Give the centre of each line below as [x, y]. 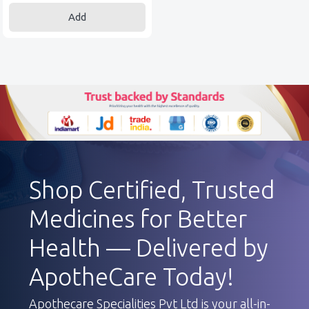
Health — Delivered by [149, 248]
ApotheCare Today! [131, 277]
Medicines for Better [138, 219]
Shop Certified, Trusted [152, 190]
